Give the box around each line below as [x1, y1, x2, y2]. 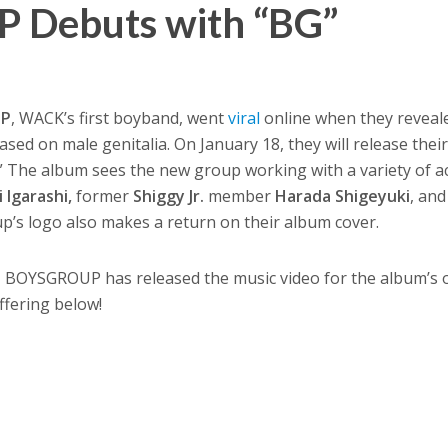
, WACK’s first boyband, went [11, 106, 229, 129]
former [76, 184, 134, 207]
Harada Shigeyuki [275, 184, 411, 207]
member [204, 184, 276, 207]
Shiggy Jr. [133, 184, 205, 207]
